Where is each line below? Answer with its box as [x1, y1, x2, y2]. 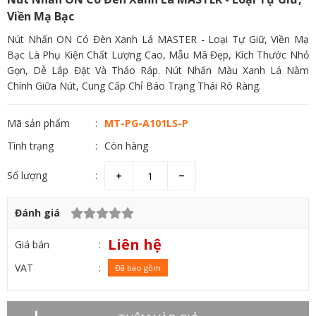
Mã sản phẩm [7, 116, 70, 130]
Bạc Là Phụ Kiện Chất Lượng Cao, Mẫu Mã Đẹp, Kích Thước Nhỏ [7, 48, 309, 61]
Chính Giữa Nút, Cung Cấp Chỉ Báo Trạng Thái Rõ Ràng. [7, 79, 261, 92]
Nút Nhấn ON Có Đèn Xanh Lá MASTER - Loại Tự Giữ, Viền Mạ [7, 32, 309, 46]
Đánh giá [15, 206, 60, 219]
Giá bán [15, 237, 49, 251]
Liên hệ [107, 235, 162, 254]
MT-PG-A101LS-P [104, 116, 189, 130]
